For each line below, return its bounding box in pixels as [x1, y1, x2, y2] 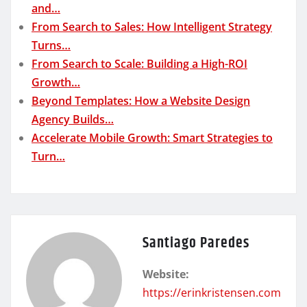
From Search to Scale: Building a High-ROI [32, 56, 247, 71]
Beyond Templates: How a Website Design [32, 93, 250, 108]
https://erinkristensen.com [143, 284, 281, 300]
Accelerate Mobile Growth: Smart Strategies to [32, 130, 273, 145]
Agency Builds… [32, 111, 114, 127]
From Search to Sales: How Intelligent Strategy [32, 19, 272, 34]
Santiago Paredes [143, 231, 249, 255]
